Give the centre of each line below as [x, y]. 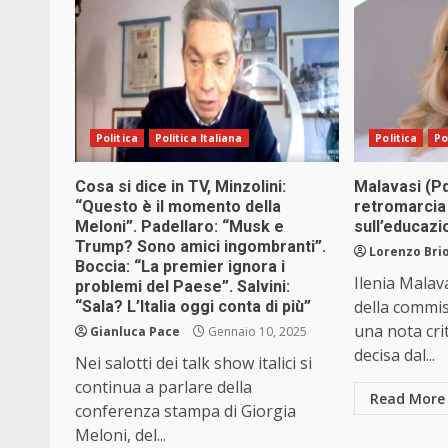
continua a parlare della [163, 387]
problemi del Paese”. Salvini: [182, 287]
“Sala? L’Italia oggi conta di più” [193, 307]
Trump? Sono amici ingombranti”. [200, 247]
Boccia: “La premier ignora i [180, 267]
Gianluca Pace [135, 332]
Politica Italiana [198, 138]
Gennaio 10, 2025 [256, 332]
